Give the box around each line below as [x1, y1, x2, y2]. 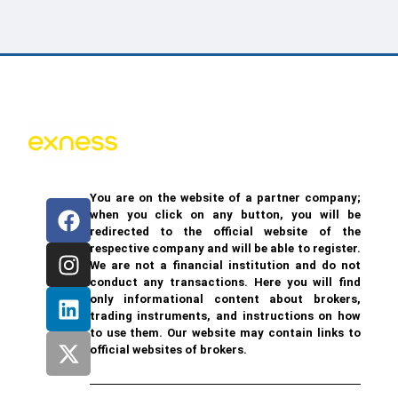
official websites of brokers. [89, 343, 247, 357]
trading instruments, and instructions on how [89, 309, 361, 323]
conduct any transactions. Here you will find [89, 275, 361, 290]
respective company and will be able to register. [89, 242, 361, 256]
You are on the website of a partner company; [89, 191, 361, 205]
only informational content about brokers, [89, 292, 361, 306]
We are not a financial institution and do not [89, 259, 361, 273]
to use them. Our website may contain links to [89, 326, 361, 340]
